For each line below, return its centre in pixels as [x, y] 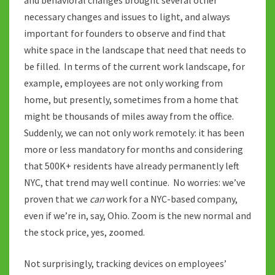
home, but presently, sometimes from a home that [131, 99]
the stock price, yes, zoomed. [84, 232]
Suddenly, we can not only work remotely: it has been [134, 132]
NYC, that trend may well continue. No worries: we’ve [135, 182]
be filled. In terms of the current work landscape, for [134, 66]
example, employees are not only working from [123, 83]
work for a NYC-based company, [171, 199]
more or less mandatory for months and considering [134, 149]
